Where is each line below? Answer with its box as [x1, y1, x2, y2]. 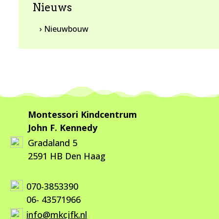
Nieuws [32, 1, 72, 14]
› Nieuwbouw [40, 23, 89, 35]
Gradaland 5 [28, 137, 78, 149]
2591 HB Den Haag [28, 150, 106, 162]
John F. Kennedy [28, 122, 98, 134]
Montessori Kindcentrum [28, 109, 137, 121]
